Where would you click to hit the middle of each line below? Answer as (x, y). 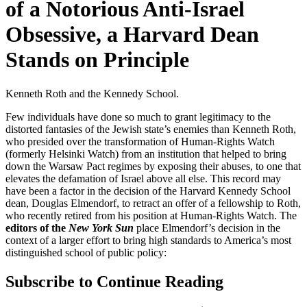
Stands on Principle (97, 60)
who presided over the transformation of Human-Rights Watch (140, 141)
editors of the (37, 228)
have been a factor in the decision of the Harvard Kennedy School (148, 191)
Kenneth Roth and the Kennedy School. (92, 93)
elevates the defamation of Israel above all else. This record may (143, 178)
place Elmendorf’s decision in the (207, 228)
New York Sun (101, 228)
